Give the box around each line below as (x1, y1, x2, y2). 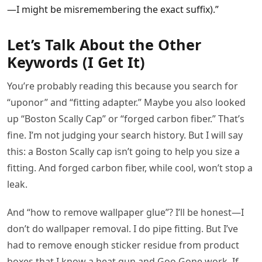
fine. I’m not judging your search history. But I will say (7, 129, 243, 142)
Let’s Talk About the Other (7, 35, 201, 55)
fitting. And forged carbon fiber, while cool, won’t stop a (7, 161, 253, 175)
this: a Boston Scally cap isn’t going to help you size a (7, 145, 240, 158)
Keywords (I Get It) (7, 52, 145, 73)
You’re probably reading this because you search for (7, 80, 238, 93)
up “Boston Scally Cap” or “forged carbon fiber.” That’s (7, 112, 244, 126)
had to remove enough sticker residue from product (7, 238, 239, 251)
